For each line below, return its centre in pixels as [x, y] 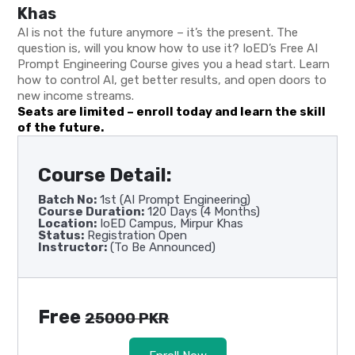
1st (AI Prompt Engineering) [174, 200]
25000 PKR [127, 319]
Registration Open [136, 236]
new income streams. [76, 96]
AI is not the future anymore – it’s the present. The [158, 33]
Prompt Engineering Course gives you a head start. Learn [174, 65]
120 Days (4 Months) [202, 212]
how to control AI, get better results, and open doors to [172, 80]
